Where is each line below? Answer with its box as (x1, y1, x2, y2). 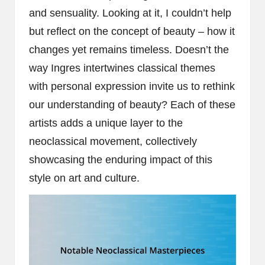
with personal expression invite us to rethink (29, 80, 235, 92)
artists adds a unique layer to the (29, 117, 183, 129)
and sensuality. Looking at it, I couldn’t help (29, 7, 231, 19)
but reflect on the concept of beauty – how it (29, 25, 235, 37)
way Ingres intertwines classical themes (29, 62, 215, 74)
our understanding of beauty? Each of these (29, 98, 235, 111)
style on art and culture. (29, 172, 140, 184)
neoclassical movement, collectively (29, 135, 197, 147)
